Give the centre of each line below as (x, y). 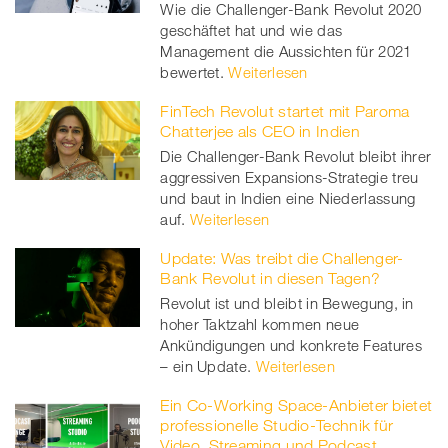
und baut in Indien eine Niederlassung (288, 198)
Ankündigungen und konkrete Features (291, 345)
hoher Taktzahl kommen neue (260, 324)
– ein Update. (206, 366)
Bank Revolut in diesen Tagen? (270, 278)
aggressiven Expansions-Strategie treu (289, 177)
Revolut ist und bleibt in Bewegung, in (287, 303)
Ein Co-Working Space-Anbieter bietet (296, 405)
